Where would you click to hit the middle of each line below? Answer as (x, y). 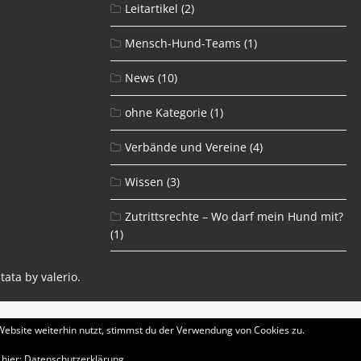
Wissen (144, 181)
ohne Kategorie (166, 112)
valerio (60, 276)
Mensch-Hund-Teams (183, 43)
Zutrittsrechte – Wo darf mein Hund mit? (234, 216)
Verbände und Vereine (185, 147)
